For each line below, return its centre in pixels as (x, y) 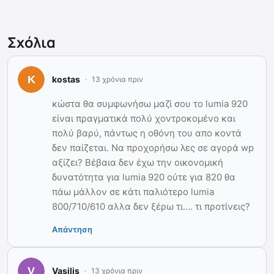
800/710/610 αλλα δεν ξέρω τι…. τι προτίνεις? (151, 206)
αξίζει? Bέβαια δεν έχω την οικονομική (138, 162)
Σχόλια (31, 42)
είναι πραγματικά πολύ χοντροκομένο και (144, 118)
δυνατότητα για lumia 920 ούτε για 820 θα (144, 177)
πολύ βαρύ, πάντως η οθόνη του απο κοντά (147, 133)
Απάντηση (72, 229)
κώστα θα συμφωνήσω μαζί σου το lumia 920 (150, 103)
